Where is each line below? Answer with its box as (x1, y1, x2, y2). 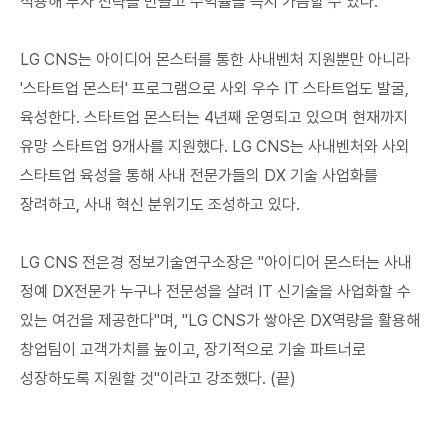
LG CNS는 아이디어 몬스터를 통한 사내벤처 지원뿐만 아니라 (20, 50, 410, 69)
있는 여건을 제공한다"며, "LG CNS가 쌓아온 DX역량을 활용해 (20, 311, 420, 330)
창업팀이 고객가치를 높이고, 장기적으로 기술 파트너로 (20, 340, 366, 359)
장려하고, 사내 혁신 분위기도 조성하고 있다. (20, 195, 300, 214)
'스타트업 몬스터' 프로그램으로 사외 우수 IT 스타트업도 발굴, (20, 79, 409, 98)
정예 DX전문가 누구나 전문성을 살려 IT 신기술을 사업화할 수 (20, 282, 411, 301)
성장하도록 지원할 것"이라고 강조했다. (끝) (20, 369, 296, 388)
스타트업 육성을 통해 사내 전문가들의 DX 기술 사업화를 (20, 166, 378, 185)
